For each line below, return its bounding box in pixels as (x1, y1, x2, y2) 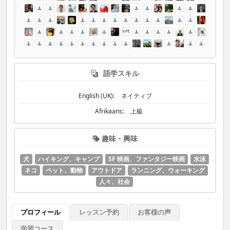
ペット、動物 (45, 166, 83, 175)
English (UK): (78, 91, 114, 100)
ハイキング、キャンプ (38, 155, 100, 163)
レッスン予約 (79, 207, 119, 217)
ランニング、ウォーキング (130, 166, 205, 175)
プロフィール (21, 207, 61, 217)
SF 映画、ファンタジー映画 (108, 155, 185, 163)
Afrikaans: (94, 107, 124, 116)
